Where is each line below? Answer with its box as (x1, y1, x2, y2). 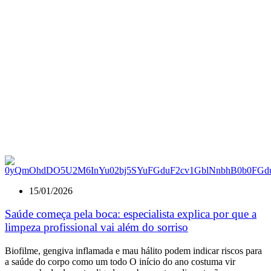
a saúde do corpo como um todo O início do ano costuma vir (5, 256, 235, 267)
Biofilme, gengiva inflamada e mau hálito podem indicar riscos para (5, 245, 262, 256)
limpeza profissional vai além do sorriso (5, 221, 188, 234)
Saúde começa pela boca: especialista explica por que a (5, 207, 256, 221)
